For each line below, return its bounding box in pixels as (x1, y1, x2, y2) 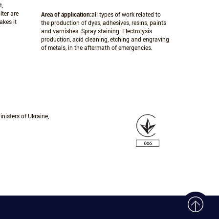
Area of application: (41, 10, 91, 18)
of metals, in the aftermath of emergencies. (41, 44, 153, 51)
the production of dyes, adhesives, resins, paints (41, 19, 166, 26)
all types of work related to (91, 10, 161, 18)
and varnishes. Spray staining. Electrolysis (41, 27, 152, 35)
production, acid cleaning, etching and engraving (41, 35, 169, 43)
